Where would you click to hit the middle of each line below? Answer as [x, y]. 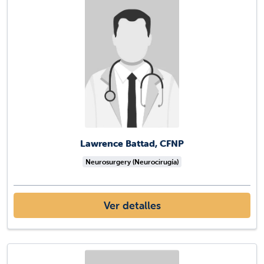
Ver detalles [132, 206]
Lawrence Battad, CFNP [132, 143]
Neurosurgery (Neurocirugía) [132, 162]
